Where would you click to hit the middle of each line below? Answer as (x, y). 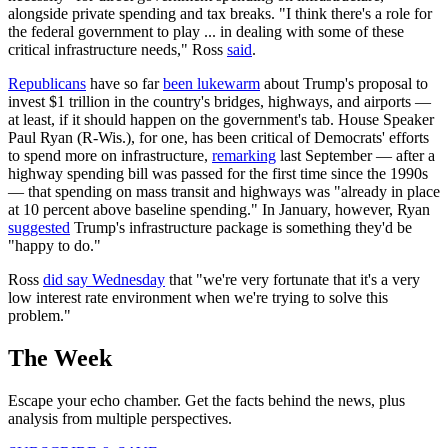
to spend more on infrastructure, (110, 156)
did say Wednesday (104, 280)
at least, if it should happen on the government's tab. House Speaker (221, 120)
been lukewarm (211, 84)
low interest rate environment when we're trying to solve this (198, 298)
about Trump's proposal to (344, 84)
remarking (244, 156)
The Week (60, 358)
